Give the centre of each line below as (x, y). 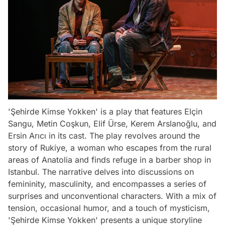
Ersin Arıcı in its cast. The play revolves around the (104, 136)
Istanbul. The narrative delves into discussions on (101, 172)
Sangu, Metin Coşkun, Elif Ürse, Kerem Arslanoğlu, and (112, 124)
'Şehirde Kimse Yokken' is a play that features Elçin (105, 112)
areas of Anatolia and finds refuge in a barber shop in (109, 160)
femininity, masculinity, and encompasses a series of (107, 184)
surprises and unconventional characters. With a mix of (112, 196)
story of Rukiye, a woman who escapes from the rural (110, 148)
